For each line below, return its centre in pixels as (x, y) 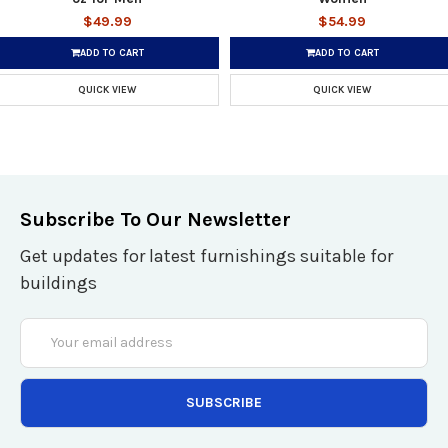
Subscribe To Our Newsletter (155, 219)
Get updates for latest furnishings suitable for (206, 255)
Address (46, 349)
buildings (58, 282)
